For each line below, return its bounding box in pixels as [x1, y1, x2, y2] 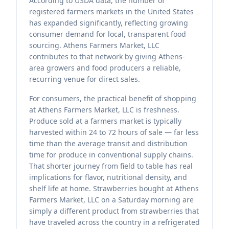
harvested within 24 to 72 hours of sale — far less [29, 127, 199, 137]
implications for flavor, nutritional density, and [29, 172, 187, 182]
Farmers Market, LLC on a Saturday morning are [29, 195, 194, 204]
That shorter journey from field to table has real [29, 161, 193, 171]
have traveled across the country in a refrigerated [29, 217, 200, 227]
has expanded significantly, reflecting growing [29, 18, 188, 28]
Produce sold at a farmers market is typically [29, 116, 181, 126]
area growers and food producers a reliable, [29, 63, 181, 73]
